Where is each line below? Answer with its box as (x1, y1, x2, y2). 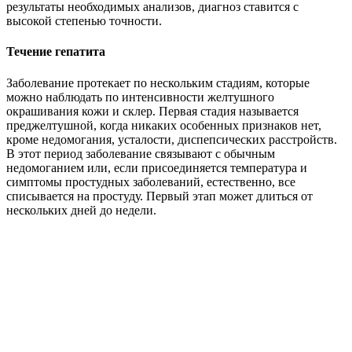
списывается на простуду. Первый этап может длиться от (6, 189, 313, 203)
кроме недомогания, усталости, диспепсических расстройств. (6, 132, 337, 146)
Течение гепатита (6, 45, 105, 59)
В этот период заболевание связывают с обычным (6, 146, 275, 160)
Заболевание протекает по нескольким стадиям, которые (6, 75, 310, 90)
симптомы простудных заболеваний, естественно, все (6, 174, 295, 189)
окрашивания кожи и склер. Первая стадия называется (6, 104, 299, 118)
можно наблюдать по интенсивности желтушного (6, 90, 274, 104)
